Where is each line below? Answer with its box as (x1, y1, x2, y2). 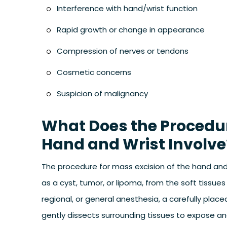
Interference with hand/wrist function (57, 3, 198, 14)
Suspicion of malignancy (57, 88, 148, 99)
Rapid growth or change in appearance (57, 24, 205, 35)
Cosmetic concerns (57, 67, 131, 78)
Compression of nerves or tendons (57, 46, 188, 56)
